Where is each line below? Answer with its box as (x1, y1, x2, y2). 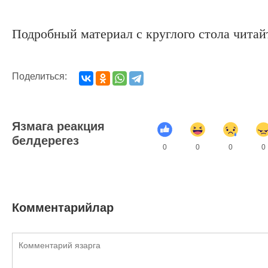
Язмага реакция (12, 119, 105, 133)
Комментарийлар (12, 200, 114, 214)
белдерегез (12, 133, 79, 147)
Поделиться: (12, 71, 67, 81)
